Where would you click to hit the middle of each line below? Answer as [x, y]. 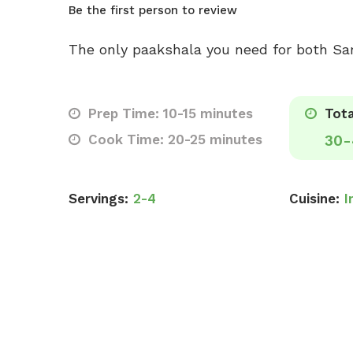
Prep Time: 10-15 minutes [169, 113]
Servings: [98, 199]
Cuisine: [314, 199]
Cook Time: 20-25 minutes [173, 139]
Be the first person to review [153, 10]
